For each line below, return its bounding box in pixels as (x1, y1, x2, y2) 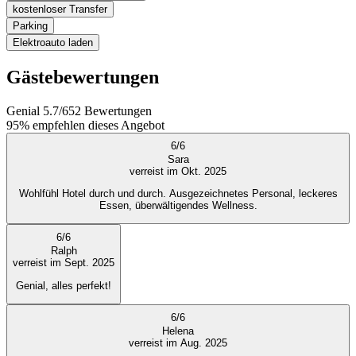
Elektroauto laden (13, 37, 93, 49)
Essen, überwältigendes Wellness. (99, 199, 257, 212)
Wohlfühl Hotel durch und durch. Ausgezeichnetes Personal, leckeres (18, 188, 338, 200)
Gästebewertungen (6, 66, 159, 87)
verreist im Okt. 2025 (130, 164, 226, 177)
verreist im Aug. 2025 (129, 337, 227, 350)
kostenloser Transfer (13, 3, 107, 16)
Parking (13, 20, 48, 33)
